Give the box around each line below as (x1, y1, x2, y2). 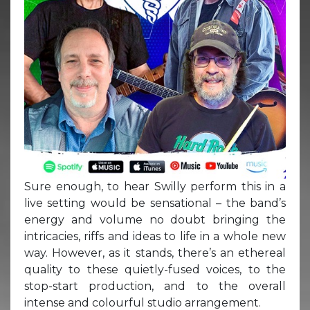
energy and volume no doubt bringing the (24, 212, 286, 226)
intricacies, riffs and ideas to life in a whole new (24, 229, 286, 243)
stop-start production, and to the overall (24, 279, 286, 293)
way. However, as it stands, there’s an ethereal (24, 246, 286, 259)
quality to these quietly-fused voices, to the (24, 262, 286, 276)
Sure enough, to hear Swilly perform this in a (24, 179, 286, 193)
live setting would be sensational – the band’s (24, 196, 286, 210)
